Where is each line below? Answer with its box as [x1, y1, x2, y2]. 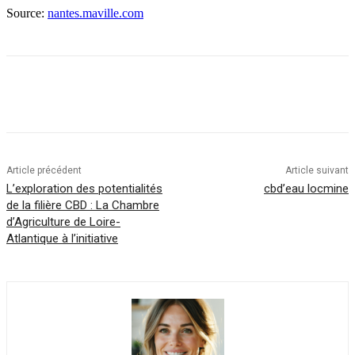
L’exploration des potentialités [6, 181, 162, 196]
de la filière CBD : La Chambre [6, 197, 159, 212]
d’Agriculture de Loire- [6, 214, 120, 229]
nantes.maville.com [48, 6, 143, 20]
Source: [6, 6, 48, 20]
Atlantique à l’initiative [6, 231, 118, 246]
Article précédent [6, 164, 82, 176]
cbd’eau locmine [263, 181, 349, 196]
